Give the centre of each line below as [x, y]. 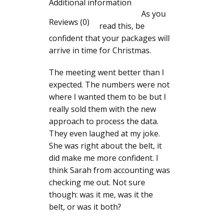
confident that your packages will [109, 38]
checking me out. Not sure [97, 182]
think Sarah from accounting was [109, 170]
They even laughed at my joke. [104, 133]
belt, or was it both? [85, 207]
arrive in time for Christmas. [100, 50]
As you [153, 13]
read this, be [122, 26]
